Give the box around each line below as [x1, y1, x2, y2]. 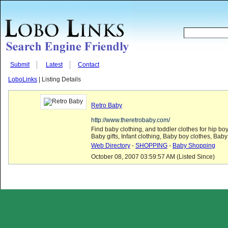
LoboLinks [8, 76, 37, 83]
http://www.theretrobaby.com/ [91, 116, 170, 124]
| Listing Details [37, 76, 81, 83]
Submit [10, 61, 30, 68]
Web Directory [91, 142, 130, 149]
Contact [78, 61, 99, 68]
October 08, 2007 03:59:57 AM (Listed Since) [91, 153, 215, 160]
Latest [46, 61, 63, 68]
